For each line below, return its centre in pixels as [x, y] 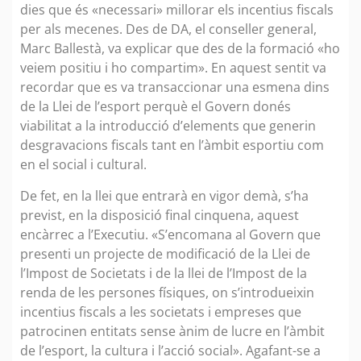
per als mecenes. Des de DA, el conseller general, [168, 29]
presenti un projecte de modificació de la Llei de [165, 253]
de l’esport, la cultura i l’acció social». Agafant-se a [170, 350]
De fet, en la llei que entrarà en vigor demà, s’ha [164, 195]
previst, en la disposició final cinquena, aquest [160, 215]
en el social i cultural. [83, 165]
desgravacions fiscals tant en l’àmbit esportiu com [172, 145]
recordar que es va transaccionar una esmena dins [175, 87]
